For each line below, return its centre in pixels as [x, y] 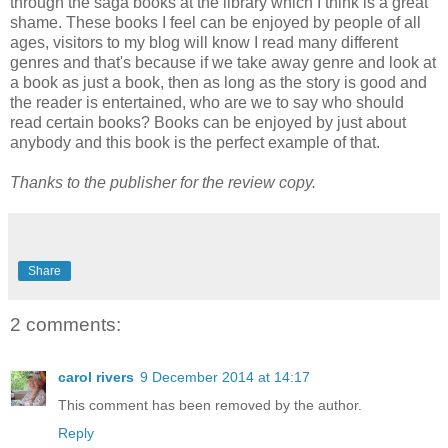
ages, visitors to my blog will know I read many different [204, 43]
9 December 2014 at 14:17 [225, 376]
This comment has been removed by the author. [210, 404]
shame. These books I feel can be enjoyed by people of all [215, 23]
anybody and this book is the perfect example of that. [195, 143]
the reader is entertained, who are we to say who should [207, 103]
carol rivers [96, 376]
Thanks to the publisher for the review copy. [165, 183]
